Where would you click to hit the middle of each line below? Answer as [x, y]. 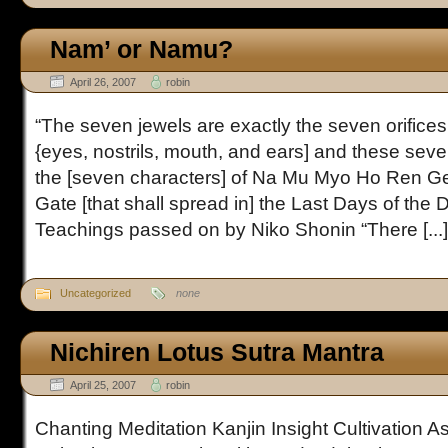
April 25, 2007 [103, 385]
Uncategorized [95, 293]
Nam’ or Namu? [141, 49]
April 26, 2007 [103, 82]
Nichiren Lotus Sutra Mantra [217, 352]
